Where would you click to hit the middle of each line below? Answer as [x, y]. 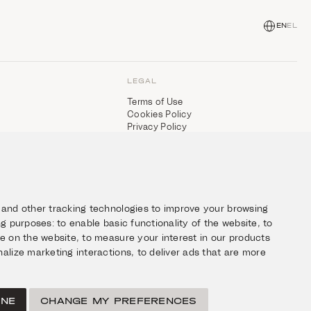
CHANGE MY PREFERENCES [119, 301]
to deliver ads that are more [201, 252]
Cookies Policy [159, 114]
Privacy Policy [157, 126]
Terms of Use [155, 101]
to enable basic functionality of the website [157, 223]
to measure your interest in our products [176, 237]
